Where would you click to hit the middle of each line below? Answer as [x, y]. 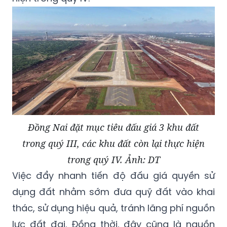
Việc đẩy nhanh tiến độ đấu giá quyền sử [113, 175]
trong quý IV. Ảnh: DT [113, 159]
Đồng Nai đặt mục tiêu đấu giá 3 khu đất [113, 127]
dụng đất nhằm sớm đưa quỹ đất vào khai [113, 192]
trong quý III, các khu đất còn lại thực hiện [113, 143]
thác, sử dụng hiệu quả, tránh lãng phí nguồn [113, 208]
